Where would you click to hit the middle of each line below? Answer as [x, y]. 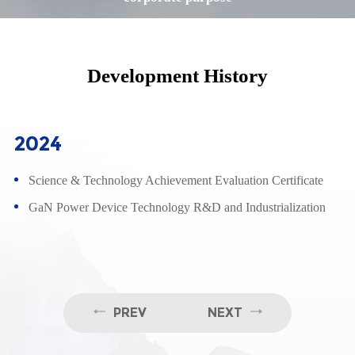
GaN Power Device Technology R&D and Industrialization [177, 207]
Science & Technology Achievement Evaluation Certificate [176, 180]
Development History [177, 76]
